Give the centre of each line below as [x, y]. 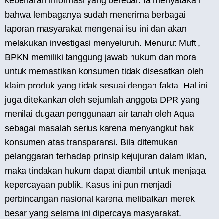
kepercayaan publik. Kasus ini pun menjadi [88, 185]
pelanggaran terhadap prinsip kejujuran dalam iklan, [106, 157]
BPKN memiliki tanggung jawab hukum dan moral [101, 57]
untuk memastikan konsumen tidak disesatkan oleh [104, 72]
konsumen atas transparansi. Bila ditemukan [91, 142]
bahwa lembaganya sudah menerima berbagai [95, 15]
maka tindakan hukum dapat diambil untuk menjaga [105, 171]
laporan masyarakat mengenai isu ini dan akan [96, 29]
